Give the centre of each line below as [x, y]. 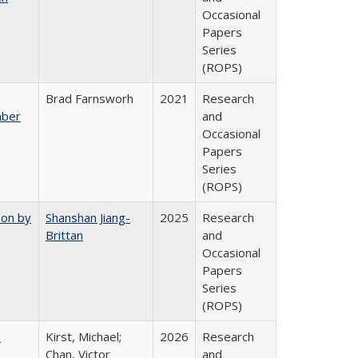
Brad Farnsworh [89, 98]
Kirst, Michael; [84, 336]
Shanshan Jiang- [88, 217]
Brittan [64, 235]
